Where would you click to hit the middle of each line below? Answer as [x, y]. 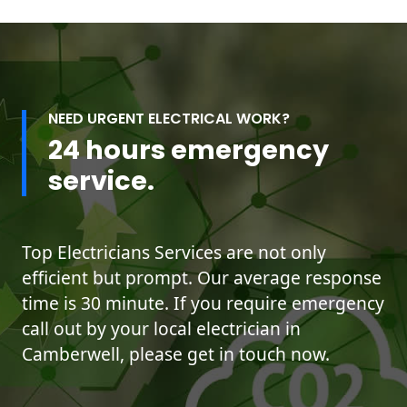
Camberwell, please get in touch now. [176, 354]
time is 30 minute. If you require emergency [203, 303]
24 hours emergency [189, 150]
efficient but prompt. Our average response [202, 278]
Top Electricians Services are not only [174, 253]
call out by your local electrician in [161, 329]
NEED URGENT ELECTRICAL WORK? [169, 119]
